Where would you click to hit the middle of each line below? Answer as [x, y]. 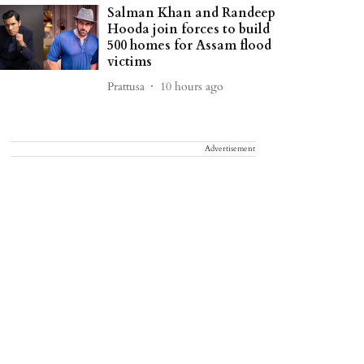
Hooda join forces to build [189, 29]
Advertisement [230, 149]
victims [130, 62]
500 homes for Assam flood [190, 45]
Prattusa [126, 86]
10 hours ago [192, 86]
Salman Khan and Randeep [192, 13]
